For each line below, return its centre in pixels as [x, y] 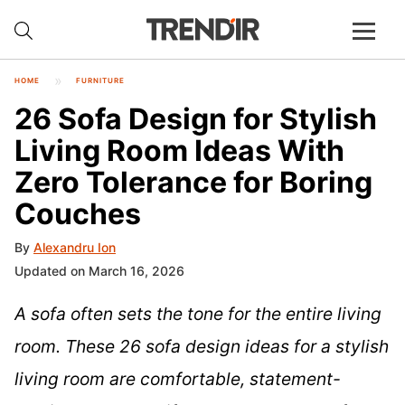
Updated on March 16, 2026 [99, 271]
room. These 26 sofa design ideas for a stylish [202, 347]
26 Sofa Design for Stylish [196, 118]
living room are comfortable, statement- [178, 379]
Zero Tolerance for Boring [193, 182]
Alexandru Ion [75, 248]
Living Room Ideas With [179, 150]
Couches [78, 213]
